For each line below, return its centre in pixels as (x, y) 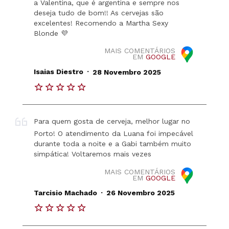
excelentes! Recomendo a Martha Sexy (101, 23)
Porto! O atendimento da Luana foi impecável (114, 134)
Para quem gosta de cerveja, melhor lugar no (112, 121)
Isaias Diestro (59, 72)
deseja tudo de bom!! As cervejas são (99, 13)
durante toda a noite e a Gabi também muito (113, 144)
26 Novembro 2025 (140, 192)
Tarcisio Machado (66, 192)
